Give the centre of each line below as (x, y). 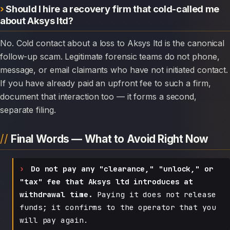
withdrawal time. (56, 194)
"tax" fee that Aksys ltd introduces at (107, 181)
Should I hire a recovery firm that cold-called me (113, 8)
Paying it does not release (154, 194)
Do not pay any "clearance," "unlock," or (122, 168)
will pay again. (54, 220)
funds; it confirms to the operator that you (118, 207)
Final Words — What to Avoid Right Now (110, 139)
